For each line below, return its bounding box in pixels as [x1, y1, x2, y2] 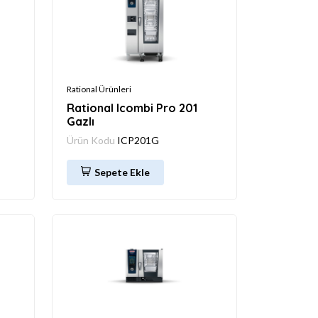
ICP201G [117, 133, 159, 146]
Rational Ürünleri [67, 83, 131, 94]
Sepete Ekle [94, 165, 150, 178]
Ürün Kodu [67, 133, 117, 146]
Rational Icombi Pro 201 [67, 100, 197, 115]
